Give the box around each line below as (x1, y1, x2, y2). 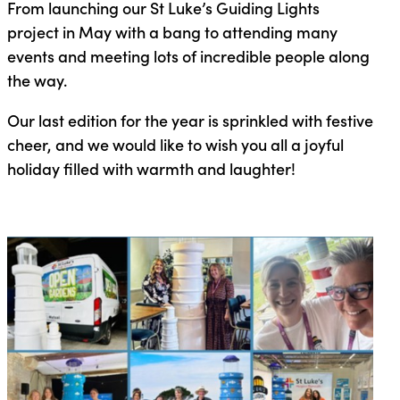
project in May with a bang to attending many (6, 20, 337, 43)
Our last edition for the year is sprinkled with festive (6, 108, 373, 131)
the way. (6, 68, 67, 91)
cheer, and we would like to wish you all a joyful (6, 132, 344, 155)
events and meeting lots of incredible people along (6, 44, 370, 67)
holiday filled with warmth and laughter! (6, 156, 299, 179)
